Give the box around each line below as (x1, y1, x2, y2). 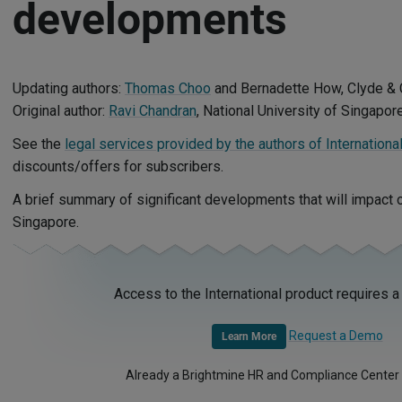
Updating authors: (13, 80, 125, 97)
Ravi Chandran (109, 102, 197, 119)
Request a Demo (288, 328, 383, 343)
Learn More (221, 330, 276, 344)
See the (13, 135, 65, 153)
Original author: (13, 102, 109, 119)
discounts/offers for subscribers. (13, 158, 223, 175)
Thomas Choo (125, 80, 211, 97)
